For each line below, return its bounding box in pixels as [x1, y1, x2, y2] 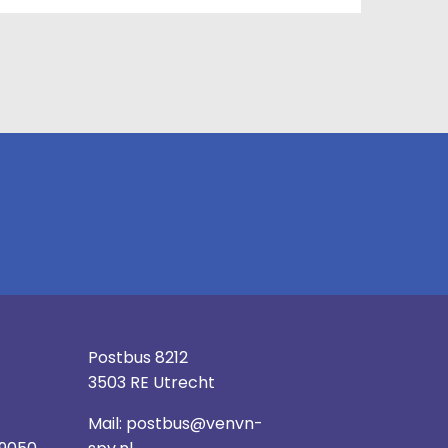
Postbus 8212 [87, 345, 188, 369]
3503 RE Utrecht [87, 370, 215, 394]
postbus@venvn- [125, 411, 263, 435]
